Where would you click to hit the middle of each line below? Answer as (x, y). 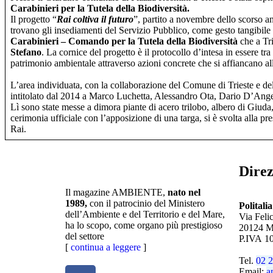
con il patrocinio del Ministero (147, 203)
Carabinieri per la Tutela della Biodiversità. (100, 8)
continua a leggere (106, 247)
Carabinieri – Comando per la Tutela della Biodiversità (124, 41)
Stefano (26, 52)
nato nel (184, 192)
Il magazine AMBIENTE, (116, 192)
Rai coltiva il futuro (95, 19)
